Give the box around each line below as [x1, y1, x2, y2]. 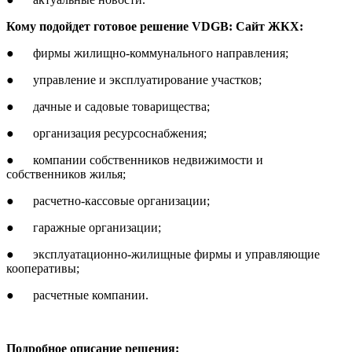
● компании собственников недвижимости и [6, 152, 263, 167]
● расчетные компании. [6, 288, 148, 302]
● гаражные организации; [6, 220, 161, 234]
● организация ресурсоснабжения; [6, 126, 207, 140]
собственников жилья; [6, 167, 126, 181]
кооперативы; [6, 261, 79, 275]
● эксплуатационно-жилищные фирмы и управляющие [6, 247, 320, 261]
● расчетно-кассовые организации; [6, 193, 210, 207]
